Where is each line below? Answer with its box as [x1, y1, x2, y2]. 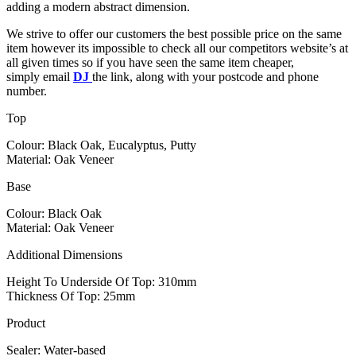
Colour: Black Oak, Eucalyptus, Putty [6, 138, 196, 153]
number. [6, 84, 47, 99]
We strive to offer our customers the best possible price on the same [6, 27, 342, 41]
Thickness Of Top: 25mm [6, 289, 135, 304]
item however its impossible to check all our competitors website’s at [6, 41, 348, 56]
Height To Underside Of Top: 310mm [6, 275, 196, 289]
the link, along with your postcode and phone [92, 70, 319, 84]
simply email [6, 70, 73, 84]
